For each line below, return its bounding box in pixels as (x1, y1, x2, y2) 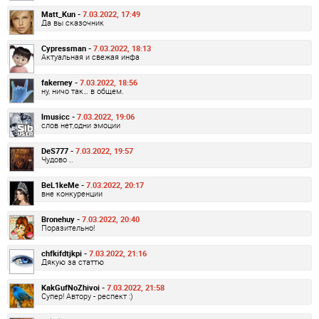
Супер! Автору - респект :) (41, 290, 133, 301)
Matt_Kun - (41, 8, 83, 19)
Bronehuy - (41, 213, 82, 224)
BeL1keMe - (41, 179, 86, 190)
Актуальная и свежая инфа (41, 51, 140, 62)
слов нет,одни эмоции (41, 119, 120, 130)
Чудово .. (41, 153, 73, 164)
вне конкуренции (41, 187, 103, 199)
